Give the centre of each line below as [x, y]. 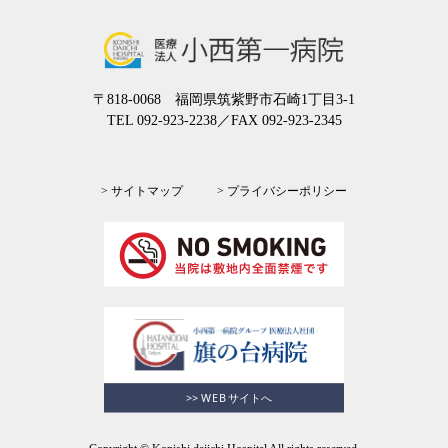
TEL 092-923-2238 [161, 121]
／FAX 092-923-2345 [279, 121]
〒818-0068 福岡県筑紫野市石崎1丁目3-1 [224, 100]
